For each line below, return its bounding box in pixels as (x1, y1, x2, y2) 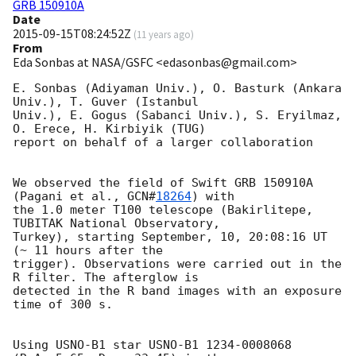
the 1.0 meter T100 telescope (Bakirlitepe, (13, 203, 313, 218)
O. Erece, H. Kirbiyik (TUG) (13, 122, 206, 137)
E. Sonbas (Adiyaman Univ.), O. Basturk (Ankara (13, 81, 342, 96)
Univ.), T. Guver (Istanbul (13, 95, 199, 110)
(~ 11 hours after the (13, 243, 163, 258)
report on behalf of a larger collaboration (13, 135, 313, 150)
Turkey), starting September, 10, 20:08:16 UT (13, 230, 327, 245)
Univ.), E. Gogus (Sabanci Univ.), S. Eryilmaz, (13, 108, 342, 123)
